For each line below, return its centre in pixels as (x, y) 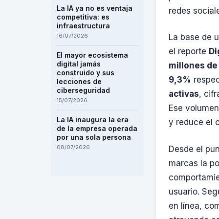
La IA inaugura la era (93, 120)
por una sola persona (94, 137)
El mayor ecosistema (92, 55)
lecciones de (79, 81)
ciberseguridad (83, 90)
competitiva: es (83, 17)
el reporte (189, 52)
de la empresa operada (97, 128)
